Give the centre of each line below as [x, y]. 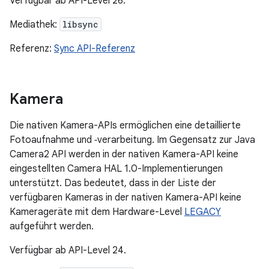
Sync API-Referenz [95, 49]
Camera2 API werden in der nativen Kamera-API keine [124, 154]
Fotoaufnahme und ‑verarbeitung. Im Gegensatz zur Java [132, 140]
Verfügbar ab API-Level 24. [68, 250]
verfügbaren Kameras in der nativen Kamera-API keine [125, 198]
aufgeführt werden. [52, 226]
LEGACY [203, 212]
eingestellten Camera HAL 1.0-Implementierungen [116, 169]
